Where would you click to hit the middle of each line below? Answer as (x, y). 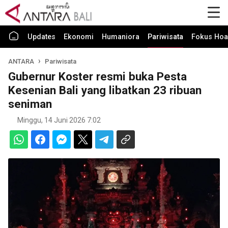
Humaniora (121, 37)
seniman (30, 104)
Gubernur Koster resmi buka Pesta (97, 76)
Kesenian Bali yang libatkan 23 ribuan (105, 90)
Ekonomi (79, 37)
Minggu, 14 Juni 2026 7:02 (59, 120)
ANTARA (22, 61)
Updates (41, 37)
